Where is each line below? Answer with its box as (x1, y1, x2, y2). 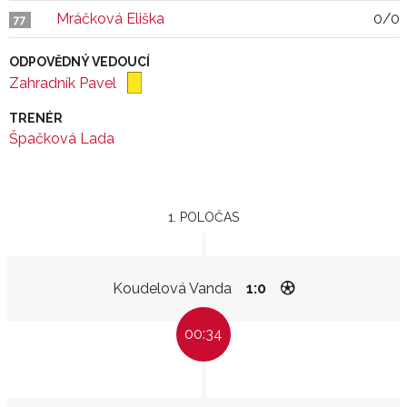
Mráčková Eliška (56, 10, 164, 27)
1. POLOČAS (168, 210, 239, 224)
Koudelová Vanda (112, 280, 232, 297)
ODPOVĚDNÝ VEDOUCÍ (9, 55, 150, 69)
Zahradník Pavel (9, 74, 120, 92)
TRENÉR (9, 111, 63, 125)
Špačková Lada (9, 130, 114, 147)
